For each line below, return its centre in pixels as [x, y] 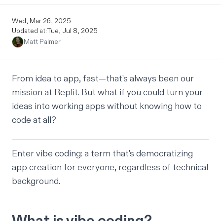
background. [36, 181]
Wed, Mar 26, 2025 [41, 21]
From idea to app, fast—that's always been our [103, 78]
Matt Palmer [42, 41]
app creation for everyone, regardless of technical [110, 167]
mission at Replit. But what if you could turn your [107, 92]
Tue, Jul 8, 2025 [72, 31]
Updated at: [29, 31]
